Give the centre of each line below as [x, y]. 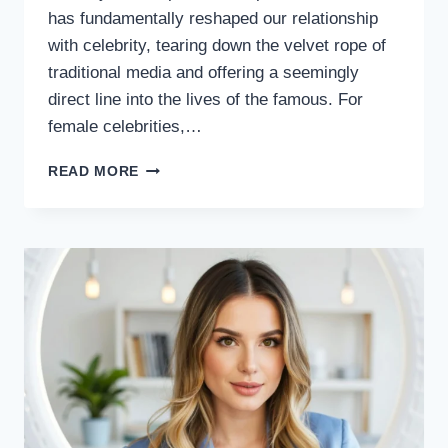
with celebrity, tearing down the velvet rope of [217, 46]
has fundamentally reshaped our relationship [213, 19]
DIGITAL [168, 188]
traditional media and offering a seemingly [203, 73]
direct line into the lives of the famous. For [205, 100]
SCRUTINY [176, 251]
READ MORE [94, 172]
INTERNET [176, 230]
